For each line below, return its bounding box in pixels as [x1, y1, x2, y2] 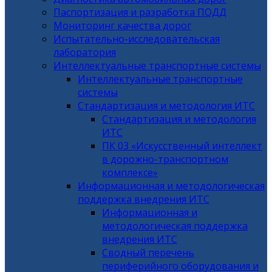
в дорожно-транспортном [102, 152, 228, 166]
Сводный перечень [102, 246, 194, 259]
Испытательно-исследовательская [53, 32, 220, 46]
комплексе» [102, 166, 158, 179]
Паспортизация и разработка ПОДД [53, 5, 226, 19]
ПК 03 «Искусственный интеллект [102, 139, 262, 152]
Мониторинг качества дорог [53, 19, 191, 32]
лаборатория [53, 46, 116, 59]
